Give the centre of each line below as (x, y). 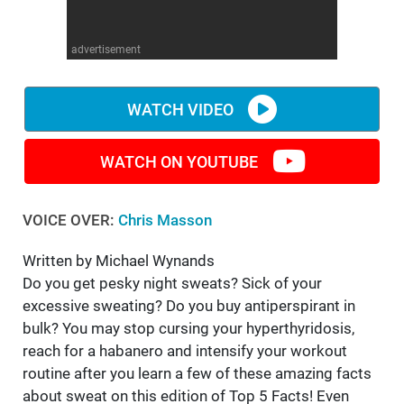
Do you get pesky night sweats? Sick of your (172, 284)
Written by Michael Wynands (119, 261)
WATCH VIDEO (180, 109)
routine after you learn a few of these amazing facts (197, 374)
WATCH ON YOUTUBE (179, 161)
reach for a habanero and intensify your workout (185, 351)
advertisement (106, 50)
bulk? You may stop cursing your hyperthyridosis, (188, 329)
